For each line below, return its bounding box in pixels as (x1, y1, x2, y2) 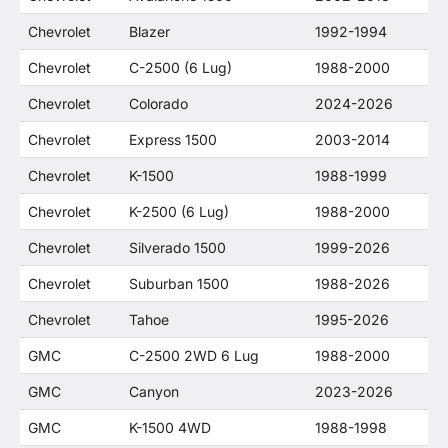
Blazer (129, 23, 170, 40)
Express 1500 (129, 131, 217, 148)
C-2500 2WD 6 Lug (129, 347, 259, 364)
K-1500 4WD (129, 419, 211, 436)
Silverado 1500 (129, 239, 226, 256)
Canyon (129, 383, 179, 400)
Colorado (129, 95, 188, 112)
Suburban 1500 (129, 275, 229, 292)
